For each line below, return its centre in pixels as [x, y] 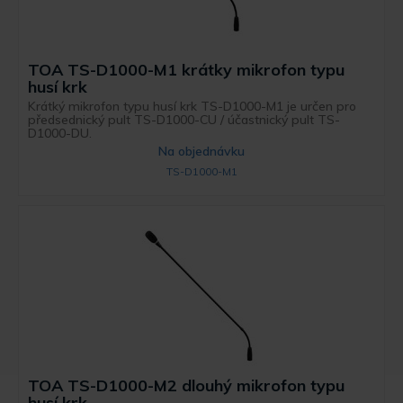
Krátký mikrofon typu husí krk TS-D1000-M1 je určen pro [193, 106]
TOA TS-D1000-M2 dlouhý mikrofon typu [187, 386]
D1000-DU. [60, 133]
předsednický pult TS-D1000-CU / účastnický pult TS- [184, 119]
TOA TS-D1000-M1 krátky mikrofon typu [187, 69]
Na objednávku [201, 151]
